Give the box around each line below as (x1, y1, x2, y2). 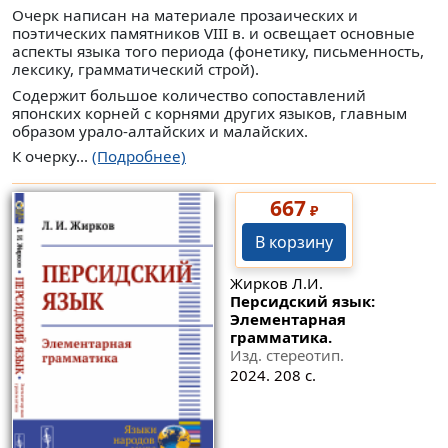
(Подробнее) (92, 146, 186, 167)
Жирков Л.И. (229, 273, 323, 293)
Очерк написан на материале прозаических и (12, 5, 358, 26)
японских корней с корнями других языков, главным (12, 102, 407, 123)
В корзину (254, 230, 333, 253)
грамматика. (229, 327, 332, 347)
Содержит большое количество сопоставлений (12, 84, 366, 105)
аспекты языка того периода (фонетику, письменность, (12, 41, 424, 62)
